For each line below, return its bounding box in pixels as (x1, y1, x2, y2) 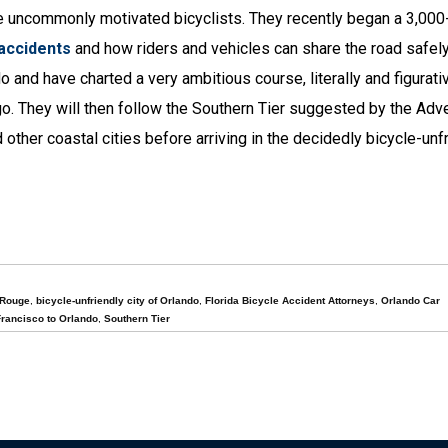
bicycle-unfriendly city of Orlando (35, 295, 199, 306)
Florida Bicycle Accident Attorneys (204, 295, 375, 306)
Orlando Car (380, 295, 440, 306)
